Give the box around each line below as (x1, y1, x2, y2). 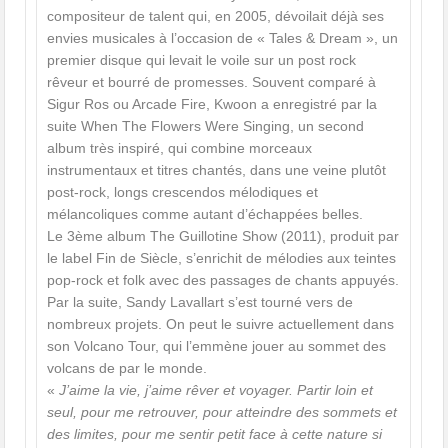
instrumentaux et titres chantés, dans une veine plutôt (47, 162, 387, 179)
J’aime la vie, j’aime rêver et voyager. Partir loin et (59, 382, 374, 399)
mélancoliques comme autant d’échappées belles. (47, 206, 364, 223)
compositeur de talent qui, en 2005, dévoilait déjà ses (47, 8, 385, 25)
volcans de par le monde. (47, 360, 208, 377)
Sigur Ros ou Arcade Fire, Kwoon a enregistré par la (47, 96, 378, 113)
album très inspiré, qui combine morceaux (47, 140, 313, 157)
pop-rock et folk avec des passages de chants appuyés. (47, 272, 400, 289)
